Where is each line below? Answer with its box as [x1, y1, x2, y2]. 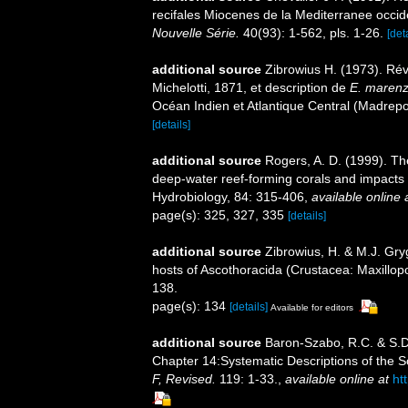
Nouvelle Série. [152, 25, 240, 40]
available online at [285, 372, 389, 387]
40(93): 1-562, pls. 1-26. [240, 25, 383, 40]
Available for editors [270, 301, 353, 312]
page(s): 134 [152, 298, 229, 313]
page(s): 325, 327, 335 [152, 207, 288, 222]
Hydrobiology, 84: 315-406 [152, 189, 304, 204]
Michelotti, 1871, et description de [152, 79, 350, 95]
